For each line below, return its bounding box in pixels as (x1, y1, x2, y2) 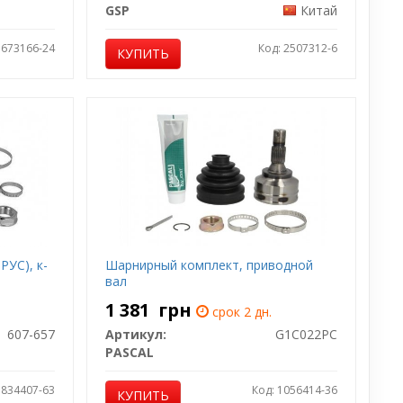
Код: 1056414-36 (251, 381, 337, 398)
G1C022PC (274, 325, 337, 343)
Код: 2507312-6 (257, 40, 337, 56)
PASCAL (105, 343, 155, 361)
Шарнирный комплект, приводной (105, 255, 314, 273)
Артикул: (105, 325, 167, 343)
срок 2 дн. (209, 302, 273, 320)
